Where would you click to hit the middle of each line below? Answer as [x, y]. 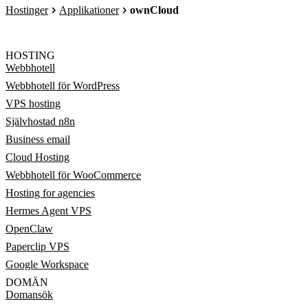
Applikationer [89, 10]
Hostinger [27, 10]
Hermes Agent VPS [48, 211]
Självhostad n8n [40, 121]
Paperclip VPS [37, 246]
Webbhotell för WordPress [63, 86]
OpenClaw [29, 229]
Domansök [29, 295]
